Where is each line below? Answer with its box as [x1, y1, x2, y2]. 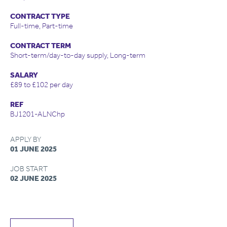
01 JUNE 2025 [10, 144, 57, 154]
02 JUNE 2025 [10, 174, 57, 183]
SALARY [10, 70, 38, 80]
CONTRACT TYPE [10, 12, 70, 21]
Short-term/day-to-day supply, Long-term [10, 51, 145, 60]
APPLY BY [10, 135, 41, 144]
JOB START [10, 164, 48, 173]
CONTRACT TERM [10, 41, 71, 50]
